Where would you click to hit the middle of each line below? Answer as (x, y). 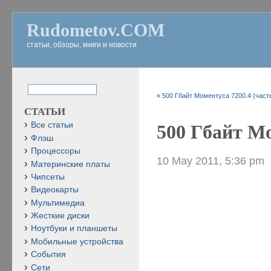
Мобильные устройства (77, 241)
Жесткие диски (60, 216)
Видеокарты (55, 190)
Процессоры (56, 151)
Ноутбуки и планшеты (74, 229)
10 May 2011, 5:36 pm (211, 160)
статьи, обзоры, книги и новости (82, 45)
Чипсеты (48, 177)
